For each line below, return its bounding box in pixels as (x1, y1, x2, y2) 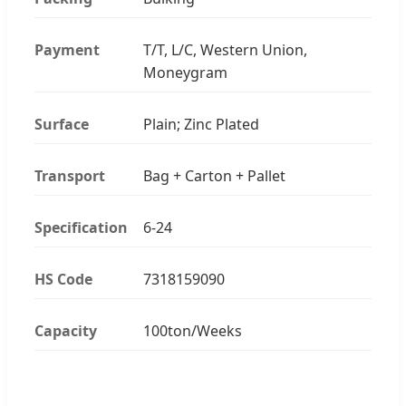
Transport (34, 165, 105, 186)
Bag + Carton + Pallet (143, 165, 285, 186)
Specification (34, 217, 128, 237)
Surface (34, 113, 89, 134)
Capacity (34, 320, 97, 341)
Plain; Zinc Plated (143, 113, 259, 134)
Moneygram (143, 62, 227, 82)
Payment (34, 39, 100, 60)
